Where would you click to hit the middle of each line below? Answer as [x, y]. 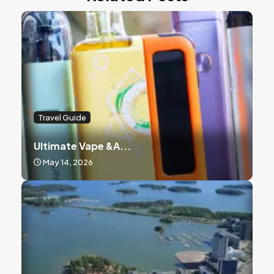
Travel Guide [62, 117]
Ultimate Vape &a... [82, 146]
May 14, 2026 [68, 162]
